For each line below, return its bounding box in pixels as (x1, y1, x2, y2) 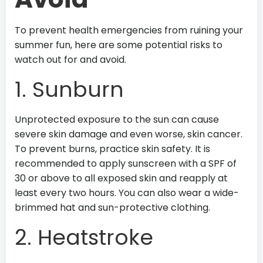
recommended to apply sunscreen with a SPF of (15, 157, 237, 170)
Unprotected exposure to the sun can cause (15, 113, 219, 126)
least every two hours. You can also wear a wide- (15, 186, 239, 200)
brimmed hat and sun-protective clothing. (15, 201, 210, 214)
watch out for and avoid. (15, 53, 126, 66)
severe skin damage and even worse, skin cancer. (15, 127, 242, 141)
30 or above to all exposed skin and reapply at (15, 171, 228, 185)
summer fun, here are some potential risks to (15, 38, 222, 52)
